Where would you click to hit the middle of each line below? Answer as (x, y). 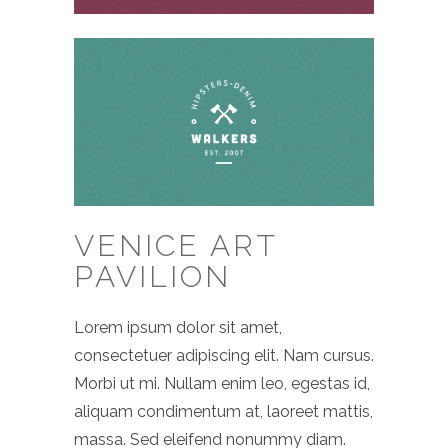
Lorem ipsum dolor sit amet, (178, 328)
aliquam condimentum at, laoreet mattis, (223, 412)
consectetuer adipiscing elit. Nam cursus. (224, 356)
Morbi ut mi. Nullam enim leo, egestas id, (222, 384)
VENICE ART (175, 246)
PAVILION (152, 277)
